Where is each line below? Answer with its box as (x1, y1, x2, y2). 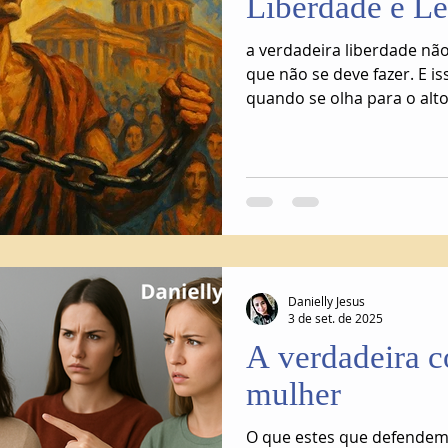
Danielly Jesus (288, 292, 365, 309)
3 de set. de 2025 (288, 310, 383, 326)
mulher (246, 376, 341, 412)
